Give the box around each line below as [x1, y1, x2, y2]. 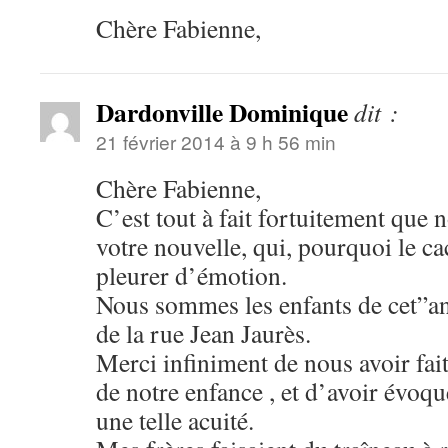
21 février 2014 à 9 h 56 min [96, 128, 336, 156]
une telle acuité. [96, 403, 254, 438]
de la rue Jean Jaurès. [96, 316, 311, 351]
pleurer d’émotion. [96, 258, 287, 293]
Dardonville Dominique [96, 93, 348, 132]
